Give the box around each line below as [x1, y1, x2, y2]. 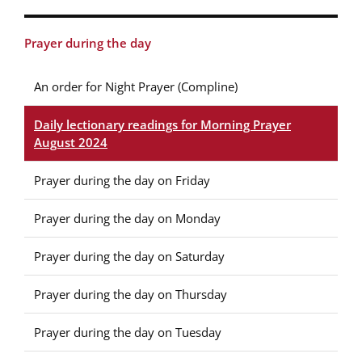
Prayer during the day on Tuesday [34, 324, 221, 340]
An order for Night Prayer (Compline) [34, 78, 238, 95]
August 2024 [34, 134, 107, 150]
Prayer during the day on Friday [34, 172, 210, 188]
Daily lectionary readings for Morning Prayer [34, 116, 291, 133]
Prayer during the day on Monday [34, 210, 221, 226]
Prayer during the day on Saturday [34, 248, 225, 264]
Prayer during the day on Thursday [34, 286, 227, 302]
